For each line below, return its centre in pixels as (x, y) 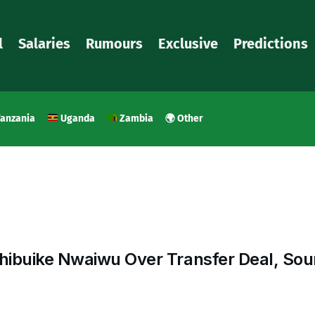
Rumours (114, 44)
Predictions (271, 44)
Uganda (76, 118)
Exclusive (188, 44)
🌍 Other (185, 118)
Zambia (136, 118)
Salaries (44, 44)
